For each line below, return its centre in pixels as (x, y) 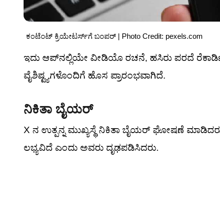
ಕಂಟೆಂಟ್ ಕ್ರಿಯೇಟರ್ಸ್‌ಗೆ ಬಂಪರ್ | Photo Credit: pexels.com (114, 36)
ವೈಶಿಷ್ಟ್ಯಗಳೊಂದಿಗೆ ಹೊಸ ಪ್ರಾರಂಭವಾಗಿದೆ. (95, 75)
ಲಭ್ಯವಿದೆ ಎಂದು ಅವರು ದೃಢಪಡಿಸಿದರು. (91, 148)
